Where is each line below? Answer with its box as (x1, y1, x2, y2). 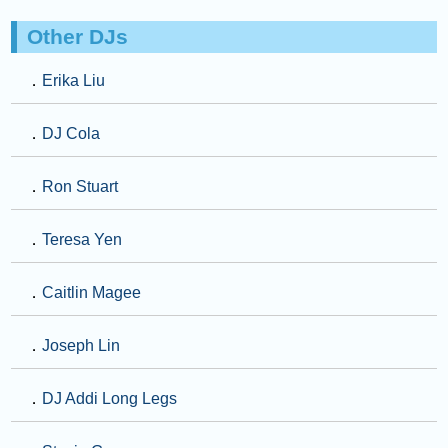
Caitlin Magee (42, 284, 142, 302)
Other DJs (27, 25, 129, 49)
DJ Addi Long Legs (42, 390, 178, 408)
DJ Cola (42, 125, 101, 143)
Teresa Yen (42, 231, 123, 249)
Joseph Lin (42, 337, 121, 355)
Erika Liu (42, 72, 106, 90)
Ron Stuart (42, 178, 119, 196)
